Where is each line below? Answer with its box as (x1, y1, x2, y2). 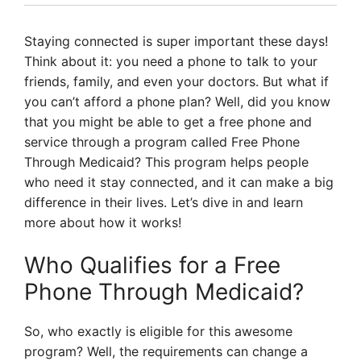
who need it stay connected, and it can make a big (24, 174, 334, 190)
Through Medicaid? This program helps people (24, 154, 309, 170)
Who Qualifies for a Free (24, 251, 280, 279)
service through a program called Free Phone (24, 134, 300, 150)
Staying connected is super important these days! (24, 33, 328, 49)
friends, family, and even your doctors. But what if (24, 73, 329, 89)
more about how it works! (24, 214, 181, 230)
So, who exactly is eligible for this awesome (24, 323, 293, 339)
